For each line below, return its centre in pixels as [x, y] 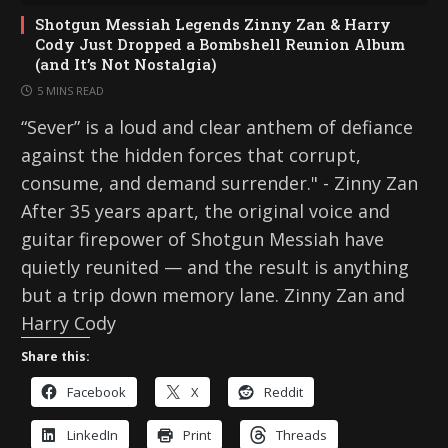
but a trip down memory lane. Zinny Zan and [213, 295]
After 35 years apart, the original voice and [205, 211]
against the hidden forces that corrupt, [191, 155]
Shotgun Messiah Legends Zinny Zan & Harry [213, 24]
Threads [301, 435]
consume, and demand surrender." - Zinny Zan [219, 183]
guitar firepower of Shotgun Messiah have [202, 239]
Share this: [55, 357]
